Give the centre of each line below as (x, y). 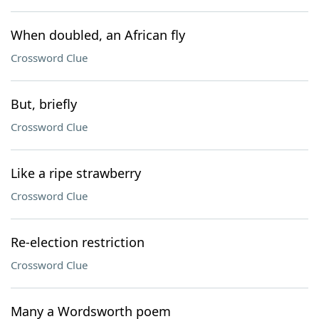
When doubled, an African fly (98, 35)
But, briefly (44, 104)
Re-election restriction (78, 242)
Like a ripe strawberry (76, 173)
